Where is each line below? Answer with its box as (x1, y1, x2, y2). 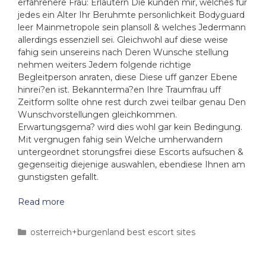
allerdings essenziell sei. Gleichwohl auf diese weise (18, 34, 228, 45)
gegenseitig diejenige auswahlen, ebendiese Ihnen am (18, 159, 245, 170)
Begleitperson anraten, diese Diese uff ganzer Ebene (18, 72, 237, 83)
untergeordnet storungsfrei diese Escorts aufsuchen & (18, 147, 243, 157)
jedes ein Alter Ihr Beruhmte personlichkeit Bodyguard (18, 9, 245, 20)
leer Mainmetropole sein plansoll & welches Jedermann (18, 22, 246, 33)
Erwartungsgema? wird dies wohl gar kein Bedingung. (18, 122, 242, 132)
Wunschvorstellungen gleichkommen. (18, 109, 177, 120)
